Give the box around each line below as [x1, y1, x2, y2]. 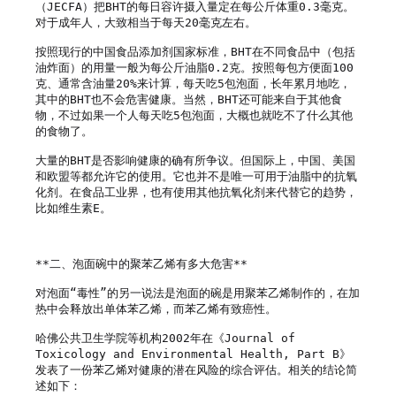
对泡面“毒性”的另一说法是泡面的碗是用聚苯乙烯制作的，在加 [35, 286, 360, 300]
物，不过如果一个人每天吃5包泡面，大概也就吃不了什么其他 [35, 108, 353, 122]
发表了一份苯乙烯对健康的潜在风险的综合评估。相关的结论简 [35, 362, 357, 377]
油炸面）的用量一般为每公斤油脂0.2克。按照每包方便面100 [35, 60, 354, 74]
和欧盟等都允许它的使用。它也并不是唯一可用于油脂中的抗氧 [35, 169, 357, 183]
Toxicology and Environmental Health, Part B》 [35, 346, 351, 361]
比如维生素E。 [35, 201, 111, 215]
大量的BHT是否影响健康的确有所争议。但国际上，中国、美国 [35, 153, 355, 167]
